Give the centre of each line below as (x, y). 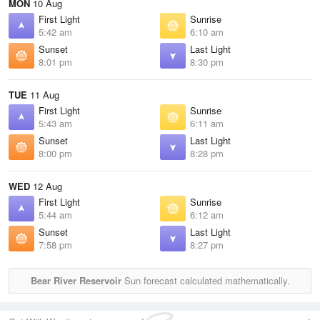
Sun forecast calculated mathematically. (205, 280)
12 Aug (46, 186)
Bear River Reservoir (76, 280)
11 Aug (43, 95)
